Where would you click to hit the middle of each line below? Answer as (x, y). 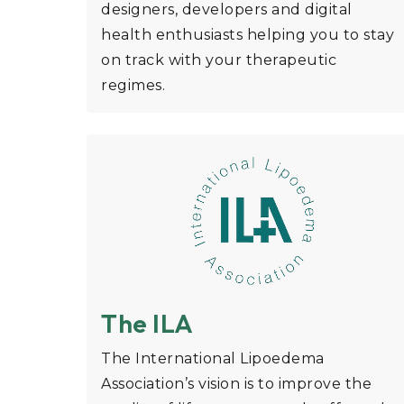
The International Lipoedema (213, 359)
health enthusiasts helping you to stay (248, 35)
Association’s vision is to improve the (236, 384)
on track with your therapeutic (219, 60)
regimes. (133, 86)
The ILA (147, 324)
